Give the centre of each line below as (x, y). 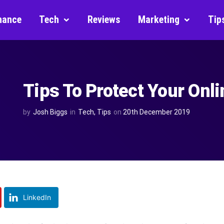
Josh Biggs (50, 112)
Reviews (104, 19)
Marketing (159, 19)
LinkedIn (37, 197)
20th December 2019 (156, 112)
